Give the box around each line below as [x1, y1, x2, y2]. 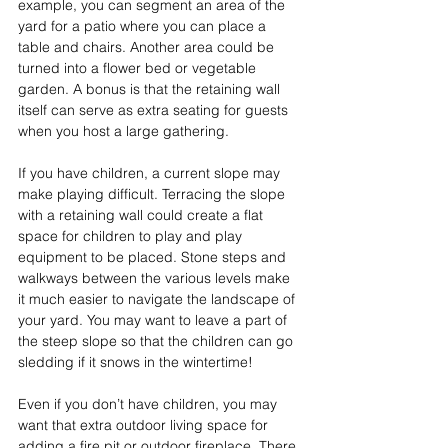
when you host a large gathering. [18, 122, 229, 141]
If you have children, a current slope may [18, 164, 284, 183]
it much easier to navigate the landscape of [18, 290, 299, 309]
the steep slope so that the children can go [18, 332, 297, 351]
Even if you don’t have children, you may [18, 395, 281, 414]
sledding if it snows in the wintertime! [18, 353, 253, 372]
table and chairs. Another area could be [18, 38, 278, 57]
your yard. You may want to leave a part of [18, 311, 291, 330]
